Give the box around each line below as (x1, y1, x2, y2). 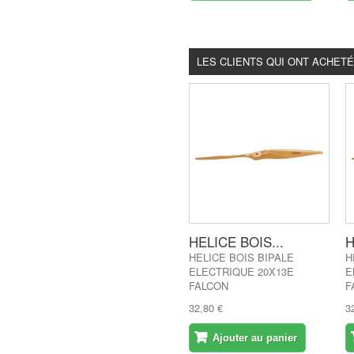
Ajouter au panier (213, 332, 297, 344)
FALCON (189, 278, 228, 293)
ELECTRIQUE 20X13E (189, 264, 294, 279)
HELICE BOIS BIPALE (189, 250, 294, 265)
